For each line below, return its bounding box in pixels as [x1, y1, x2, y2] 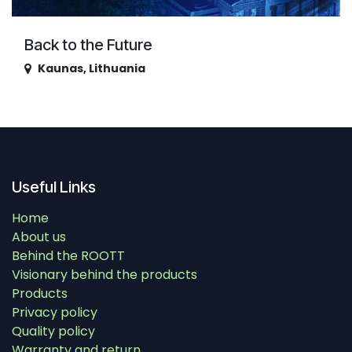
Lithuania [89, 60, 145, 76]
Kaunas [38, 60, 83, 76]
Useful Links [12, 178, 96, 197]
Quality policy [12, 322, 95, 341]
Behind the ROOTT [12, 247, 125, 266]
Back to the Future [24, 35, 152, 54]
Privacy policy [12, 303, 97, 322]
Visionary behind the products [12, 266, 197, 284]
